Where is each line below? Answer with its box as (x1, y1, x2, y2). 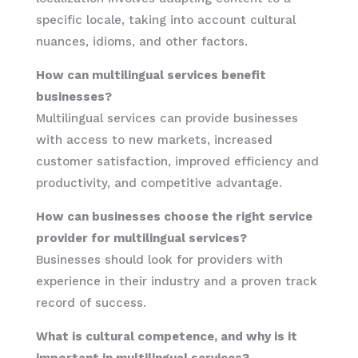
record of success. (35, 295, 146, 310)
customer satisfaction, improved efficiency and (35, 153, 319, 169)
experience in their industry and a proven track (35, 273, 317, 288)
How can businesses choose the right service (35, 209, 312, 224)
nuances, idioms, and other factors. (35, 34, 248, 49)
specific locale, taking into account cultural (35, 12, 296, 27)
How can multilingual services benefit (35, 67, 266, 82)
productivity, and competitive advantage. (35, 175, 282, 190)
